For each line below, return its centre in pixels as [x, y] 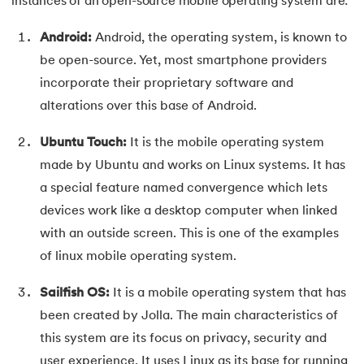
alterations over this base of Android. [148, 107]
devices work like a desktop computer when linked [188, 212]
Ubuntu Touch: [83, 143]
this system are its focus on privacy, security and [183, 338]
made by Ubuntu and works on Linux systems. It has [193, 166]
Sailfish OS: [75, 293]
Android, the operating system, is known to [219, 39]
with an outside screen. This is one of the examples [189, 234]
